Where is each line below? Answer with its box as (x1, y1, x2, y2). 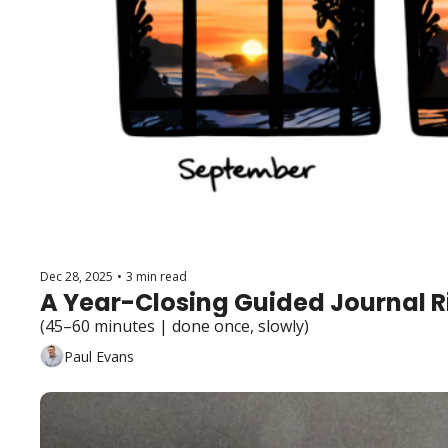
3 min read (126, 268, 187, 285)
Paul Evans (64, 346, 134, 366)
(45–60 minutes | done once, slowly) (40, 315, 309, 337)
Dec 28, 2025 (40, 268, 113, 285)
